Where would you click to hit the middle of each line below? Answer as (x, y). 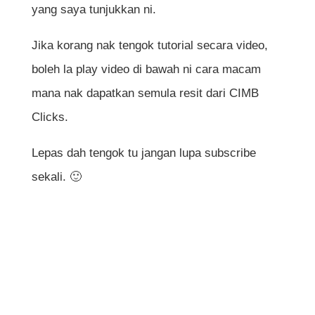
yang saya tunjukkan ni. (94, 9)
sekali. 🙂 (56, 176)
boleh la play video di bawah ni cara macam (146, 69)
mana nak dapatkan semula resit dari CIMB (145, 93)
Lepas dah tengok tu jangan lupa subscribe (143, 153)
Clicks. (50, 117)
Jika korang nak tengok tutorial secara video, (149, 45)
